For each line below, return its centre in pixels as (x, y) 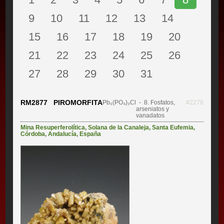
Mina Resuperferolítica (53, 128)
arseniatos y (153, 109)
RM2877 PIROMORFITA (62, 103)
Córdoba (33, 134)
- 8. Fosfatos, (156, 103)
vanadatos (150, 116)
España (90, 134)
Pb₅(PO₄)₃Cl (119, 103)
